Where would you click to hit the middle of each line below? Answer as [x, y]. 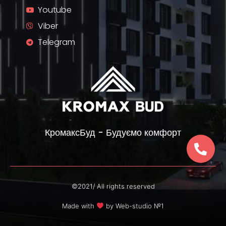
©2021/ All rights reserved [113, 186]
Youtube [54, 10]
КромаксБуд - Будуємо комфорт [113, 132]
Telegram [56, 42]
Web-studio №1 [139, 206]
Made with [79, 206]
